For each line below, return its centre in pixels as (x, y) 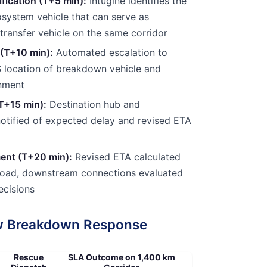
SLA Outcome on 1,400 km (122, 257)
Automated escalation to (110, 52)
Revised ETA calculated (126, 156)
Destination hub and (93, 105)
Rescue (29, 257)
